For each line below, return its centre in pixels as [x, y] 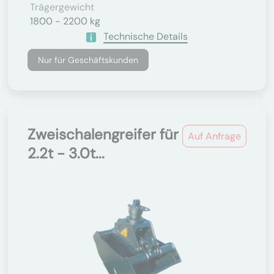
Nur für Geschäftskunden [88, 60]
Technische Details [146, 36]
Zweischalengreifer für [103, 134]
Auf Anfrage [214, 136]
